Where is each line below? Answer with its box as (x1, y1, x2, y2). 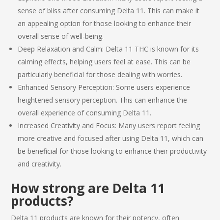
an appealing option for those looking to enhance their (18, 18, 192, 28)
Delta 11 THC (106, 44, 149, 54)
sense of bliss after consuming (18, 5, 117, 15)
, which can (168, 133, 204, 143)
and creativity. (18, 159, 62, 168)
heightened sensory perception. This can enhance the (18, 95, 188, 105)
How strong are (11, 179, 113, 197)
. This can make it (144, 5, 200, 15)
